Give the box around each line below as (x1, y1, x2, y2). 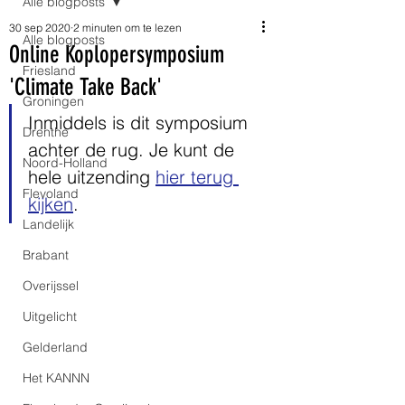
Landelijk (23, 216, 74, 232)
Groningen (23, 93, 84, 109)
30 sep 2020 (9, 21, 71, 34)
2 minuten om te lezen (73, 21, 182, 34)
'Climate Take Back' (9, 73, 162, 101)
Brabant (23, 247, 69, 263)
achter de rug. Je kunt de (28, 138, 240, 161)
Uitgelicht (23, 308, 77, 325)
